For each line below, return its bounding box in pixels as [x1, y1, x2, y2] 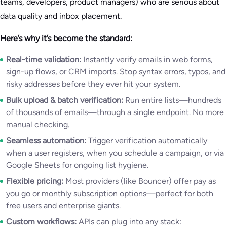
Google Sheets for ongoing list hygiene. [6, 160, 148, 170]
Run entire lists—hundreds [123, 95, 221, 105]
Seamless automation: [6, 136, 86, 145]
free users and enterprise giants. [6, 201, 121, 210]
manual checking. [6, 120, 69, 129]
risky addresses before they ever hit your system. [6, 79, 180, 89]
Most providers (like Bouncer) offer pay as [63, 176, 216, 186]
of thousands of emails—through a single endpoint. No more [6, 107, 224, 117]
